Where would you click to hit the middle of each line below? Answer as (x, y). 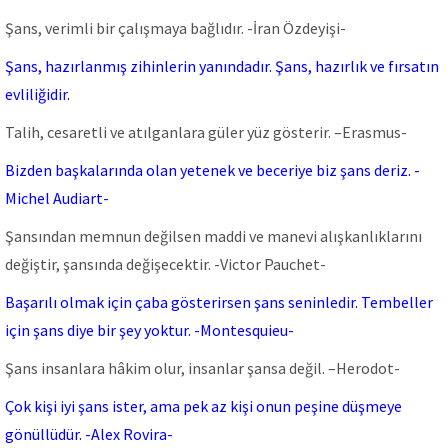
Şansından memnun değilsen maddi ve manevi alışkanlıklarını (213, 236)
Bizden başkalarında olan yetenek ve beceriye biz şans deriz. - (212, 170)
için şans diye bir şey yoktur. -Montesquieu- (149, 330)
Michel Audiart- (57, 198)
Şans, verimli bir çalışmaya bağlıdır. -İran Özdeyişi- (175, 28)
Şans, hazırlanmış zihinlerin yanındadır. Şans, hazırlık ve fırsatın (222, 66)
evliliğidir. (37, 94)
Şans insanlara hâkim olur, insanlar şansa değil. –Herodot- (202, 368)
